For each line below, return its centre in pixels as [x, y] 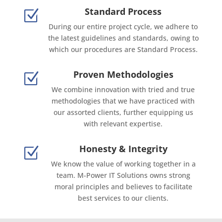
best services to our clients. [123, 198]
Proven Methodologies [123, 75]
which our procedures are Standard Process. [123, 50]
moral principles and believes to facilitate [123, 187]
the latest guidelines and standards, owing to [123, 38]
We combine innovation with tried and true [123, 90]
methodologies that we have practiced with [123, 101]
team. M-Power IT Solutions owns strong [123, 175]
